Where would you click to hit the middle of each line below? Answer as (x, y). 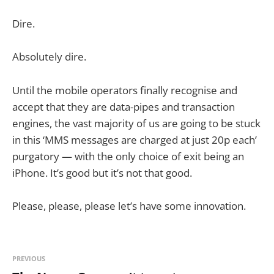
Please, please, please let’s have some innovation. (129, 206)
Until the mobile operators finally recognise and (125, 90)
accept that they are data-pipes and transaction (124, 106)
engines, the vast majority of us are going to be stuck (136, 123)
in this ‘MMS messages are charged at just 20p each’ (135, 139)
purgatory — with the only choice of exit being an (128, 156)
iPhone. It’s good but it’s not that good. (102, 172)
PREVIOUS (29, 258)
